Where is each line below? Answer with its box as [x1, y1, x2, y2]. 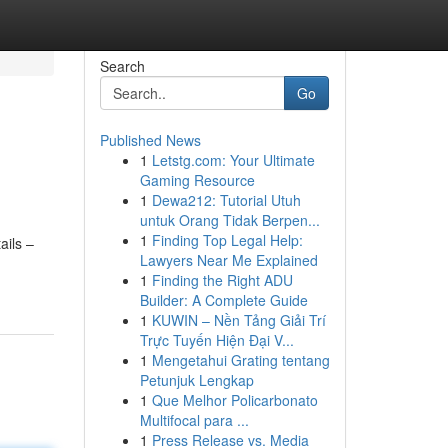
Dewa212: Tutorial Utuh [151, 190, 301, 210]
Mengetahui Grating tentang [151, 350, 330, 370]
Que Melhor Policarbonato [151, 390, 318, 410]
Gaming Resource [139, 170, 255, 190]
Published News [99, 130, 201, 150]
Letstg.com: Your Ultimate [151, 150, 315, 170]
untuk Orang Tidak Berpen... [139, 210, 320, 230]
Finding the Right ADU [151, 270, 293, 290]
